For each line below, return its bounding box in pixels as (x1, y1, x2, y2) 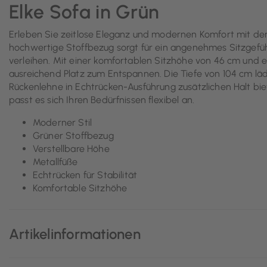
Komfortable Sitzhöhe (33, 182, 128, 194)
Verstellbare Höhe (33, 143, 110, 155)
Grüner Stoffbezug (33, 130, 114, 142)
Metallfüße (33, 156, 78, 168)
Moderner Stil (33, 117, 92, 129)
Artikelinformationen (9, 225, 141, 243)
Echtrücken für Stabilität (33, 169, 137, 181)
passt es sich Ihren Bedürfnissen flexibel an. (9, 94, 195, 106)
